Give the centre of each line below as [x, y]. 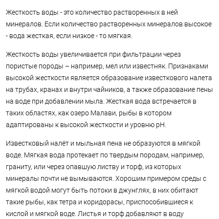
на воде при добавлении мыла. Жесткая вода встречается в [101, 101]
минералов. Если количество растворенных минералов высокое [109, 24]
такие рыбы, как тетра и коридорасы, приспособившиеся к [99, 202]
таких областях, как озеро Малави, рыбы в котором [89, 113]
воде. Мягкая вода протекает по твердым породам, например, [105, 155]
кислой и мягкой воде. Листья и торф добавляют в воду [95, 214]
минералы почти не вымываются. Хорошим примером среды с [106, 178]
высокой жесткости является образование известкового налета [109, 78]
